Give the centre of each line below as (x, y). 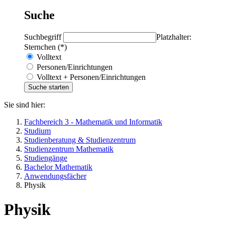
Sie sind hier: (25, 104)
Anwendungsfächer (55, 176)
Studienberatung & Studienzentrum (80, 140)
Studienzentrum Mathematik (69, 149)
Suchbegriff (44, 37)
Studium (37, 131)
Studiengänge (46, 158)
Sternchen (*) (45, 47)
